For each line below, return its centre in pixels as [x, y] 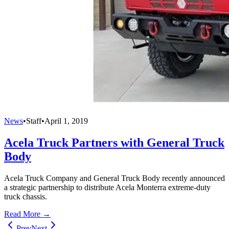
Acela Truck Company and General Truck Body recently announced [114, 178]
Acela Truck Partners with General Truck [114, 142]
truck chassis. [26, 196]
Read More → [27, 214]
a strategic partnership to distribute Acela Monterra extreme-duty [107, 187]
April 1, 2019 [66, 121]
